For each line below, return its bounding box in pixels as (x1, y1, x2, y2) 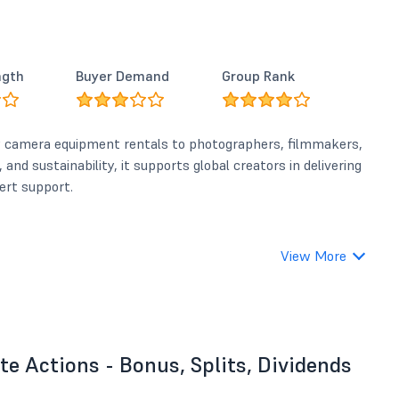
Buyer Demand (76, 67, 170, 85)
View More (281, 247, 346, 265)
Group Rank (222, 67, 296, 85)
